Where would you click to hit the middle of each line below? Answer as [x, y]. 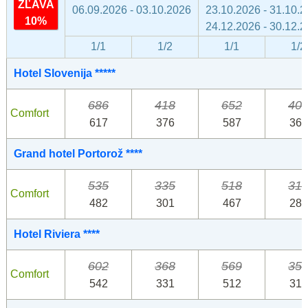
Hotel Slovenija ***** [65, 74]
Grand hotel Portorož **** [78, 154]
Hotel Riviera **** [57, 234]
